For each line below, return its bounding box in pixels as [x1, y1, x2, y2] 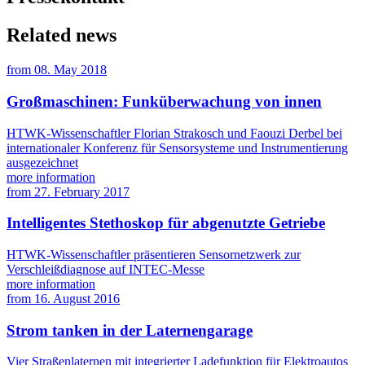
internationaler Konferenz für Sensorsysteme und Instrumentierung [7, 140, 348, 155]
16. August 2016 [34, 291, 120, 306]
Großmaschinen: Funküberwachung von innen [7, 92, 322, 110]
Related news [7, 24, 117, 46]
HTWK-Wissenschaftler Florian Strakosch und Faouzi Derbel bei [7, 125, 342, 140]
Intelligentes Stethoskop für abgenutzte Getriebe [7, 214, 325, 232]
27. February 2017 [34, 184, 130, 199]
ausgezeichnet [7, 155, 78, 169]
